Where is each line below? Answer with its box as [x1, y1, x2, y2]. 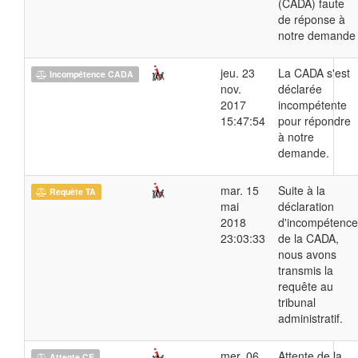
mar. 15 [221, 181, 259, 198]
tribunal [278, 293, 316, 310]
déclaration [278, 197, 334, 214]
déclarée [278, 80, 322, 97]
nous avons [278, 245, 336, 262]
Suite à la [278, 181, 325, 198]
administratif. [278, 309, 343, 326]
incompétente [278, 96, 347, 113]
